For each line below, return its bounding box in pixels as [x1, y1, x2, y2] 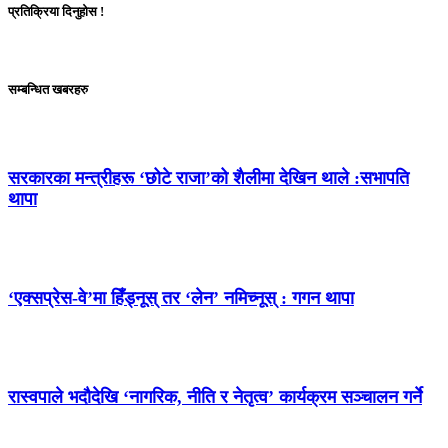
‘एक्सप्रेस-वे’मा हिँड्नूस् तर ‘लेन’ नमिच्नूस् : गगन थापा [8, 288, 354, 309]
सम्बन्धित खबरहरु [8, 81, 88, 97]
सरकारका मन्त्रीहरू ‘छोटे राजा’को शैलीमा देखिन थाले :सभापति [8, 168, 409, 189]
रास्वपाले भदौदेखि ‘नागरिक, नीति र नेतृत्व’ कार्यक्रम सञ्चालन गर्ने [8, 387, 422, 408]
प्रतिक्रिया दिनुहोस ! [8, 3, 104, 19]
